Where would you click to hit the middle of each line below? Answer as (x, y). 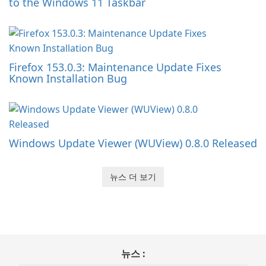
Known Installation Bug (68, 79)
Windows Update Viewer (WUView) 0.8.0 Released (133, 143)
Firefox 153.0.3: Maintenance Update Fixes (115, 67)
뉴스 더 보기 (133, 177)
